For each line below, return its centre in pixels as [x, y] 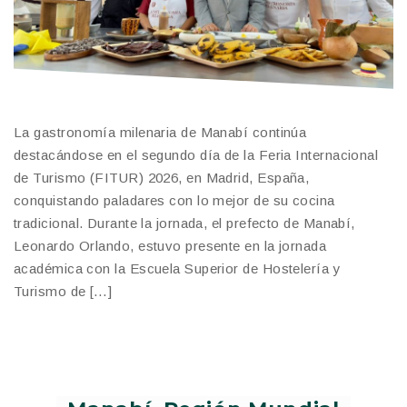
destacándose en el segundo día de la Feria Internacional [196, 154]
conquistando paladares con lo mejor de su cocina [174, 200]
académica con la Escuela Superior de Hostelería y [178, 268]
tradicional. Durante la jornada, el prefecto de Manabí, [184, 223]
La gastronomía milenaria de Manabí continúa [160, 132]
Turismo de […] [63, 291]
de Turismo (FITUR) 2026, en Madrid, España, [162, 177]
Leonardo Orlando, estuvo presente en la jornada [170, 245]
